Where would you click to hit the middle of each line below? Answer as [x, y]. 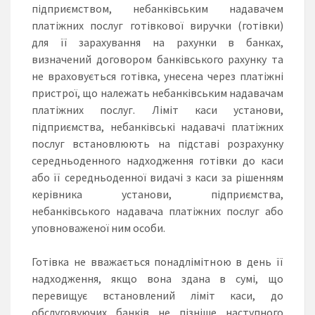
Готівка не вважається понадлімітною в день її [157, 261]
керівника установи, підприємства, [157, 194]
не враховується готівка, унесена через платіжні [157, 76]
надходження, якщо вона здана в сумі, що [157, 278]
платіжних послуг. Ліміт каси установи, [157, 109]
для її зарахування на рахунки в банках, [157, 42]
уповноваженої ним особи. [98, 227]
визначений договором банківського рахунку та [157, 59]
